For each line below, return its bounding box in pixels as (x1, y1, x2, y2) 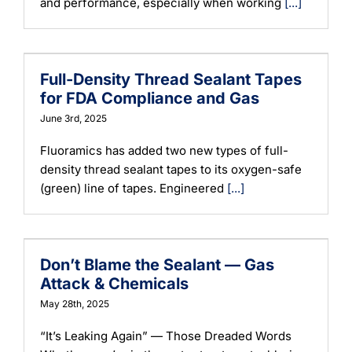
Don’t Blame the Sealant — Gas (40, 255, 274, 274)
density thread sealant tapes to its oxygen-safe (40, 161, 302, 177)
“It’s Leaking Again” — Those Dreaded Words (40, 328, 291, 343)
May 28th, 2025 (40, 297, 109, 310)
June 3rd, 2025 (40, 112, 107, 124)
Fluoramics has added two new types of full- (40, 142, 288, 158)
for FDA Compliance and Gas (40, 88, 259, 108)
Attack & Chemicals (40, 273, 189, 293)
